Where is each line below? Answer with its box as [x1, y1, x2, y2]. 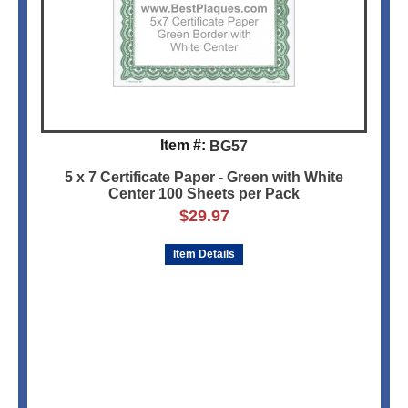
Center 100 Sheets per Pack [108, 186, 300, 202]
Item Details [173, 248, 235, 261]
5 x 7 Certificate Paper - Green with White [65, 169, 343, 186]
